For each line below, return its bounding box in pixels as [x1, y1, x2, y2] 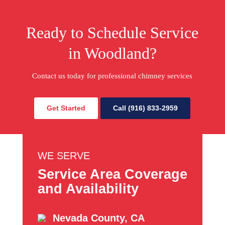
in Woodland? [68, 44, 157, 63]
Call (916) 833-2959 [113, 104, 178, 113]
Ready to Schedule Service [26, 24, 199, 42]
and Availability [37, 181, 139, 197]
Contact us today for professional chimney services [32, 72, 193, 80]
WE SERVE [37, 150, 90, 162]
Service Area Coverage [37, 167, 187, 182]
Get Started [47, 104, 86, 113]
